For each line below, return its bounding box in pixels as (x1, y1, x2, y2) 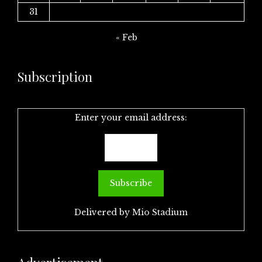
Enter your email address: (75, 112, 187, 123)
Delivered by (74, 207, 132, 218)
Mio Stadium (132, 207, 188, 218)
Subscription (18, 68, 92, 85)
